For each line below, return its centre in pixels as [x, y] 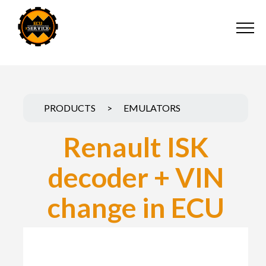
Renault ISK [136, 147]
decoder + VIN [136, 177]
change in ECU [136, 207]
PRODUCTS [70, 108]
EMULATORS [152, 108]
